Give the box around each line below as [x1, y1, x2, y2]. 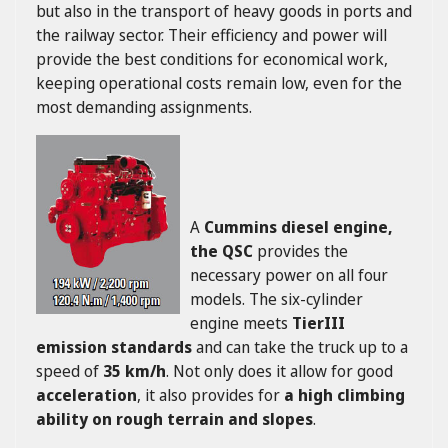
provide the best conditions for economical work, [36, 48, 388, 70]
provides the [253, 240, 348, 262]
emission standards [36, 336, 192, 358]
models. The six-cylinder [190, 288, 363, 310]
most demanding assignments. [36, 96, 252, 118]
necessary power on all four [190, 264, 388, 286]
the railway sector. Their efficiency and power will [36, 24, 387, 46]
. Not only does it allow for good [166, 360, 393, 382]
